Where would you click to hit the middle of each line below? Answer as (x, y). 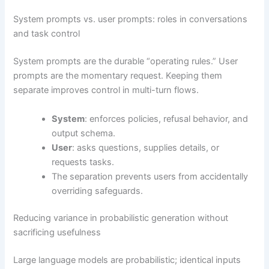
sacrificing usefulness (57, 233)
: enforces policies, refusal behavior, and (167, 119)
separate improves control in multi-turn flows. (106, 90)
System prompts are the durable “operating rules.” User (126, 62)
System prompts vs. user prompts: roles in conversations (131, 20)
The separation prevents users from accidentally (150, 176)
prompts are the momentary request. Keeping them (118, 76)
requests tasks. (83, 162)
